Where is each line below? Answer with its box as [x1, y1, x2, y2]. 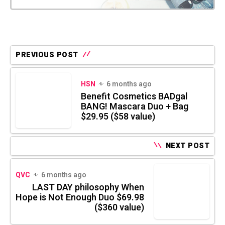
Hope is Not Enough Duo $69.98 [16, 190, 144, 204]
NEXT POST [165, 140, 209, 151]
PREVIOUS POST [16, 49, 78, 60]
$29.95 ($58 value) [81, 109, 155, 124]
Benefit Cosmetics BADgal [81, 89, 187, 103]
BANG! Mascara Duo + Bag [81, 99, 188, 114]
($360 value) [94, 200, 144, 214]
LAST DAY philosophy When [32, 180, 144, 194]
